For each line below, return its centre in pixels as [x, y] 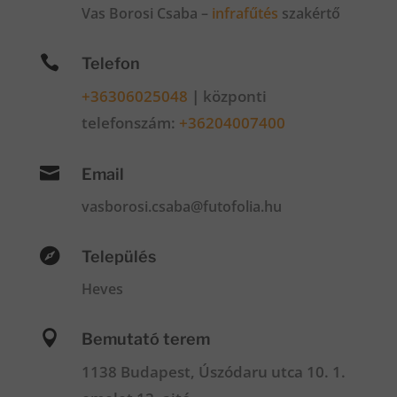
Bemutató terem [145, 339]
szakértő [309, 13]
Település [118, 257]
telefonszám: [130, 123]
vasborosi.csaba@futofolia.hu [181, 206]
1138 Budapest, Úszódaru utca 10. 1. [213, 372]
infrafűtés [245, 13]
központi [234, 96]
